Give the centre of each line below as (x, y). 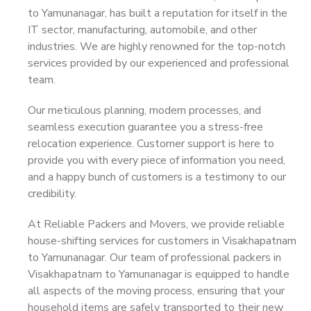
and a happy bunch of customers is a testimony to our (157, 177)
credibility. (52, 194)
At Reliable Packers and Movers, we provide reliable (156, 224)
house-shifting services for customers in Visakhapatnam (162, 241)
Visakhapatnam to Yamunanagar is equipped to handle (159, 274)
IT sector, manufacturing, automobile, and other (142, 30)
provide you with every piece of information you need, (157, 160)
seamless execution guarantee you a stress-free (145, 127)
